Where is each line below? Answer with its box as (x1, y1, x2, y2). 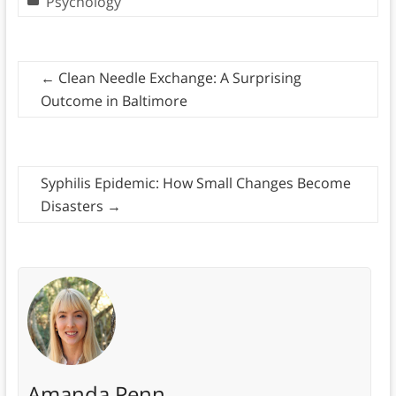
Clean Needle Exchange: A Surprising (54, 67, 301, 88)
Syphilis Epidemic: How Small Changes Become (40, 172, 351, 193)
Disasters (40, 195, 107, 216)
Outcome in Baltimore (40, 90, 187, 110)
